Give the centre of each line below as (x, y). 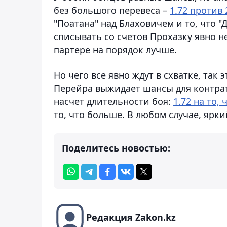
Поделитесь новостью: (116, 148)
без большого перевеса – (112, 10)
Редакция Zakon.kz (131, 217)
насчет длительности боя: (113, 101)
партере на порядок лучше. (115, 49)
